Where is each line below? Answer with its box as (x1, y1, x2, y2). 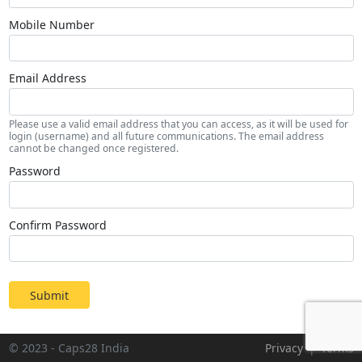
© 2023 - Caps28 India (8, 340, 129, 356)
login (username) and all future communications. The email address (8, 129, 324, 144)
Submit (29, 287, 69, 303)
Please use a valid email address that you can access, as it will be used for (8, 117, 348, 132)
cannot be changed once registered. (8, 141, 179, 156)
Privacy (264, 340, 303, 356)
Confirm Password (8, 217, 107, 233)
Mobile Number (8, 16, 95, 32)
